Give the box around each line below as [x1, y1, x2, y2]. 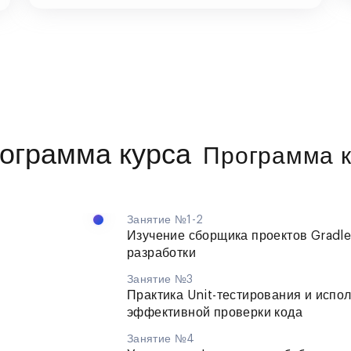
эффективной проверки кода [127, 306, 302, 319]
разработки [127, 246, 196, 259]
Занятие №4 [127, 333, 195, 345]
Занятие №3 [127, 273, 194, 285]
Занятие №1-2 [127, 214, 204, 226]
